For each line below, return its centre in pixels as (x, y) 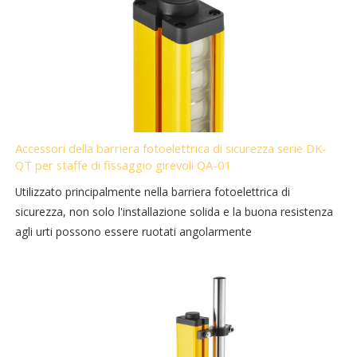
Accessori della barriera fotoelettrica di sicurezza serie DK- (171, 149)
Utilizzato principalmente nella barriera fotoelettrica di (153, 192)
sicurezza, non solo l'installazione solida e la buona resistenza (175, 212)
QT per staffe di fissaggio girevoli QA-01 (124, 165)
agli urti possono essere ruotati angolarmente (134, 232)
